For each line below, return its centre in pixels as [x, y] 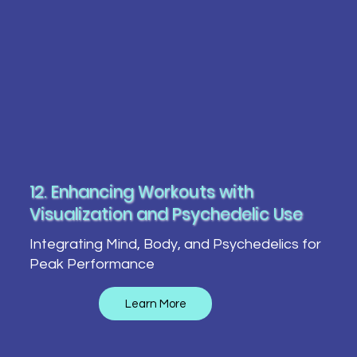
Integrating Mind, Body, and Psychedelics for [175, 244]
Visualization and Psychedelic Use [166, 214]
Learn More [155, 304]
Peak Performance [92, 264]
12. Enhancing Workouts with [141, 192]
